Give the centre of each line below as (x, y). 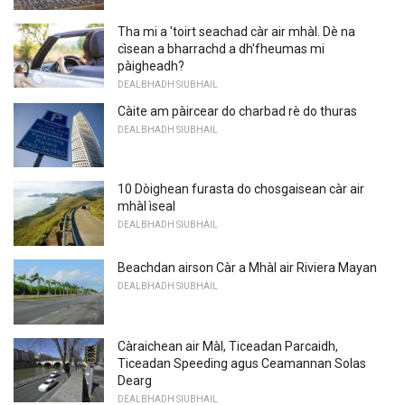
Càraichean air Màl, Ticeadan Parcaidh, (228, 346)
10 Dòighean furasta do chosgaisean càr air (241, 189)
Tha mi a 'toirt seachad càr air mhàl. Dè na (236, 31)
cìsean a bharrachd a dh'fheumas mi (221, 48)
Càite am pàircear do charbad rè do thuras (237, 111)
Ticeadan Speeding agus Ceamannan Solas (242, 363)
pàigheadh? (151, 66)
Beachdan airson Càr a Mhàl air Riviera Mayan (247, 268)
